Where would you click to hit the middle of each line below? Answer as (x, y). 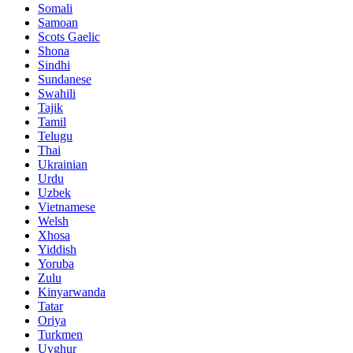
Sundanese (65, 80)
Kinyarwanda (72, 292)
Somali (55, 9)
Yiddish (57, 250)
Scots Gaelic (69, 37)
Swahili (57, 94)
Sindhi (54, 65)
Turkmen (60, 335)
